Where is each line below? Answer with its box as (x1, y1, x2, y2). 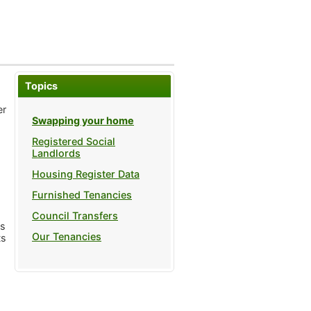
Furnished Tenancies (32, 189, 132, 201)
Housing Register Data (32, 168, 140, 180)
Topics (25, 80, 58, 92)
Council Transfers (32, 210, 118, 222)
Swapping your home (32, 115, 134, 127)
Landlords (32, 147, 81, 160)
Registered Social (32, 135, 115, 148)
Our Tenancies (32, 230, 101, 243)
